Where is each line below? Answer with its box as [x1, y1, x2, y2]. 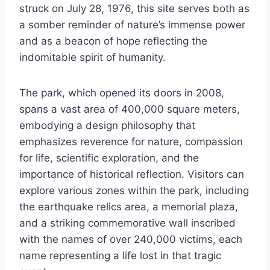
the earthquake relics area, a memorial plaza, [19, 201, 238, 213]
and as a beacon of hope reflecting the [19, 35, 207, 48]
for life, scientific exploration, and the [19, 152, 199, 165]
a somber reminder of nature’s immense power [19, 19, 245, 31]
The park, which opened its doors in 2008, [19, 87, 224, 99]
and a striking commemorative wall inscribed [19, 217, 236, 230]
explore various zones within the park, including [19, 184, 249, 197]
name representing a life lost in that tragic [19, 250, 221, 262]
